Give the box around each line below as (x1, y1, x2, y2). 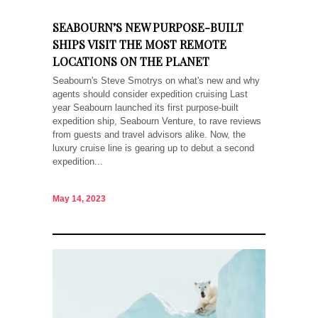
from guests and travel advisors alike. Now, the (53, 128, 246, 140)
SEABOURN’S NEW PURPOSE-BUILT (53, 19, 243, 35)
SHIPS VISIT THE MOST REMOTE (53, 36, 226, 52)
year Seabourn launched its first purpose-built (53, 102, 238, 113)
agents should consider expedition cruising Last (53, 88, 248, 99)
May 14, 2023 (53, 194, 106, 204)
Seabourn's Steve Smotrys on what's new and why (53, 75, 260, 86)
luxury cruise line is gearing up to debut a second (53, 142, 254, 153)
